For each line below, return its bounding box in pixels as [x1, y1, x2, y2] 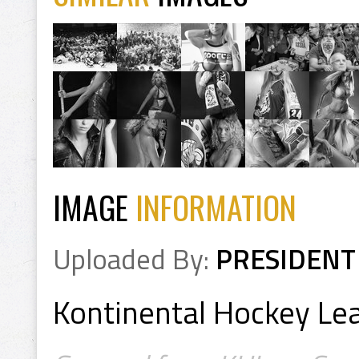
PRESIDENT [216, 238, 356, 280]
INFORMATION [135, 184, 296, 230]
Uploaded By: [53, 238, 216, 280]
